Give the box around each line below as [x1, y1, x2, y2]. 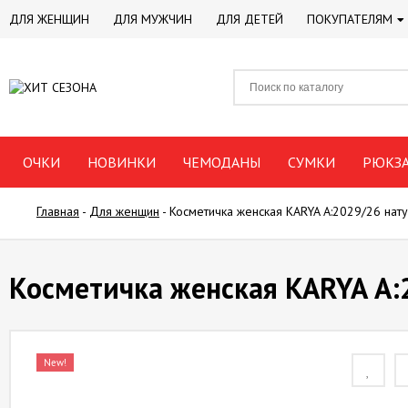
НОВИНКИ [87, 153, 156, 171]
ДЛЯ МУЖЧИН [113, 11, 192, 27]
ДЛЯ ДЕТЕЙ [216, 11, 283, 27]
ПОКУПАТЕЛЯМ [307, 11, 393, 27]
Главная [36, 203, 79, 219]
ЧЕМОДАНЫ [183, 153, 260, 171]
